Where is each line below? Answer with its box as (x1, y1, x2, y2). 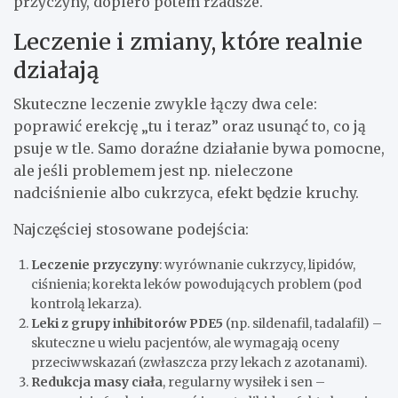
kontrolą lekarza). (31, 296, 141, 313)
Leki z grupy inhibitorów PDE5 (31, 315, 223, 332)
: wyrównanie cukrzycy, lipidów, (159, 257, 355, 274)
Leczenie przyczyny (31, 257, 159, 274)
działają (13, 56, 99, 85)
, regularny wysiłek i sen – (163, 374, 325, 391)
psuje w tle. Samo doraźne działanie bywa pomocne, (13, 139, 385, 158)
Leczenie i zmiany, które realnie (13, 28, 362, 57)
